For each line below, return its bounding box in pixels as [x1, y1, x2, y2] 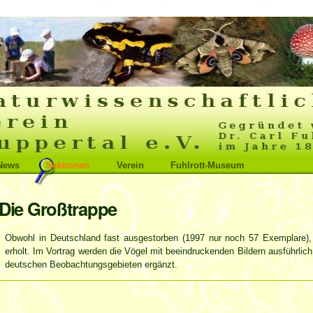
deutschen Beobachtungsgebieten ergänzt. [5, 259, 177, 270]
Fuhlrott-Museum [170, 160, 245, 170]
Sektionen [46, 160, 90, 170]
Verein [116, 160, 144, 170]
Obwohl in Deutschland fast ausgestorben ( [5, 232, 185, 243]
